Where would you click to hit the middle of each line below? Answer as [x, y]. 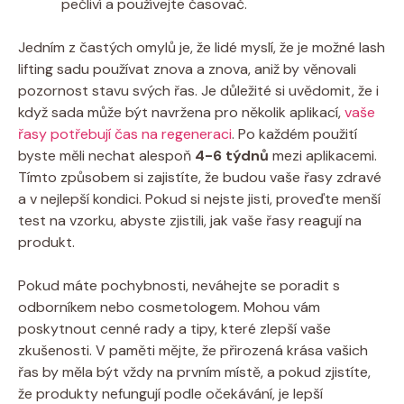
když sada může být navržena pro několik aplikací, [181, 112]
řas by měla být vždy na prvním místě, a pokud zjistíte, [194, 372]
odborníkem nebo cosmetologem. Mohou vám [169, 307]
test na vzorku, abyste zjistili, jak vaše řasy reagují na [190, 220]
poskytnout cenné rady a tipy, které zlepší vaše [174, 328]
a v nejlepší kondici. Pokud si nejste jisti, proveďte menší [199, 198]
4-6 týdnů [232, 155]
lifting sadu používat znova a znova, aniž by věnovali [187, 69]
